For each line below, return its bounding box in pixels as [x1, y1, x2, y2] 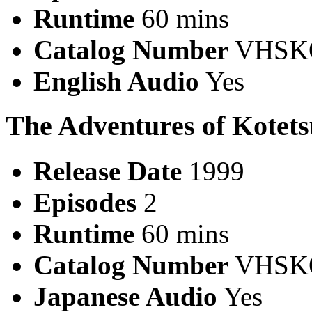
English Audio [33, 65, 199, 96]
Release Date [33, 155, 182, 186]
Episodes [33, 187, 136, 217]
